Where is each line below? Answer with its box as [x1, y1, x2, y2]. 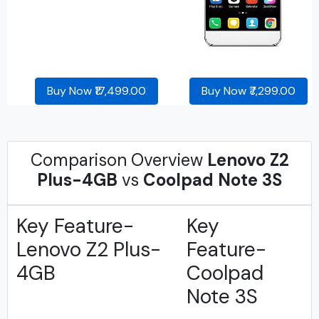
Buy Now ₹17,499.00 [46, 83, 146, 98]
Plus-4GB [37, 169, 117, 191]
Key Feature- [16, 213, 134, 239]
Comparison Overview [30, 149, 207, 171]
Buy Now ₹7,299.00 [202, 83, 296, 98]
